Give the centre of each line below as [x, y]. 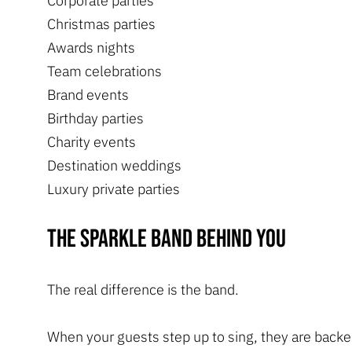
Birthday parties [95, 118]
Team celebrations [104, 71]
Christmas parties [101, 24]
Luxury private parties [114, 189]
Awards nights [91, 47]
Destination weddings [114, 165]
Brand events [88, 94]
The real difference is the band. [143, 289]
